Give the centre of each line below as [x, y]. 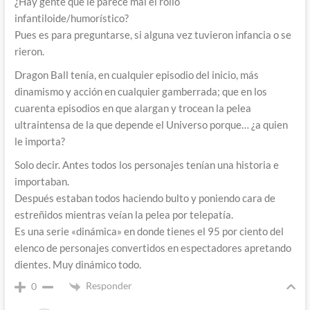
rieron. [29, 52]
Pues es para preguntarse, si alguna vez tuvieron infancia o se [153, 35]
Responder [109, 286]
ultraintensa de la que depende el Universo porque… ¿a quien [151, 125]
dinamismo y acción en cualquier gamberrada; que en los [140, 92]
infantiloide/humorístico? [71, 18]
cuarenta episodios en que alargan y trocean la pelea [133, 108]
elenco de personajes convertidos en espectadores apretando [153, 248]
